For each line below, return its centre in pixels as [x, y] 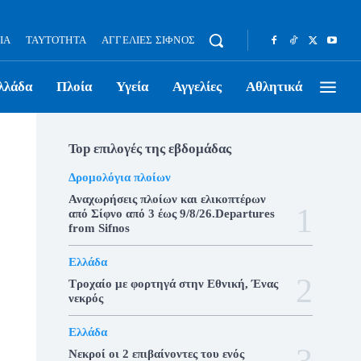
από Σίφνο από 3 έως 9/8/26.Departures [171, 214]
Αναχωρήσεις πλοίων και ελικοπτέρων [167, 199]
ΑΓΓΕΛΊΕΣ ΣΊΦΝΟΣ [148, 40]
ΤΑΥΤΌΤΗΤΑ [56, 40]
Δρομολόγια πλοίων [119, 177]
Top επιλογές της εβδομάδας [149, 149]
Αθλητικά [274, 87]
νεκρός [85, 298]
